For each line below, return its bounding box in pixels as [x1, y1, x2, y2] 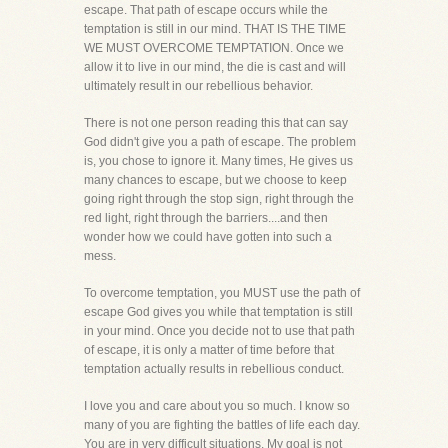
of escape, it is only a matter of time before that [84, 343, 334, 357]
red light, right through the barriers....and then [84, 211, 328, 225]
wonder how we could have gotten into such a [84, 230, 332, 244]
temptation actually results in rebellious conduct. [84, 362, 344, 376]
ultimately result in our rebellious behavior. [84, 79, 313, 93]
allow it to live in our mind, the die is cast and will [84, 60, 346, 74]
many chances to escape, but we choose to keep [84, 173, 347, 187]
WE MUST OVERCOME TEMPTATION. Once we [84, 41, 344, 55]
